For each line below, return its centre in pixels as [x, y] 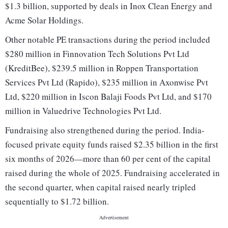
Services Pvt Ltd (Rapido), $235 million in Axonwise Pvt [107, 82]
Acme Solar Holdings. [44, 20]
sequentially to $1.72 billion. [57, 202]
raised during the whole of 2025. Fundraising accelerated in [112, 173]
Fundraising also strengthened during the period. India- [105, 130]
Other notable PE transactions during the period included [108, 40]
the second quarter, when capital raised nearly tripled [101, 187]
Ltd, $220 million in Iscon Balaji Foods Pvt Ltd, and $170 [108, 97]
